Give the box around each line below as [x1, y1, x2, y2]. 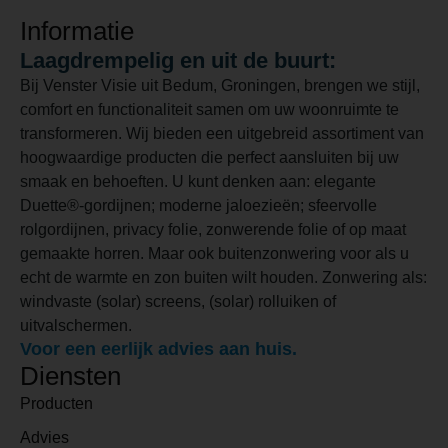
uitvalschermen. [20, 316, 140, 334]
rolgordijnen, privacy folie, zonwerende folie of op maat [20, 220, 406, 238]
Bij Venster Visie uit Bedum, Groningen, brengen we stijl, [20, 76, 420, 94]
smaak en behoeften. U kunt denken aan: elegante [20, 172, 376, 190]
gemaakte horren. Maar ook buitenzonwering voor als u [20, 244, 409, 262]
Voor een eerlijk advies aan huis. [20, 338, 297, 359]
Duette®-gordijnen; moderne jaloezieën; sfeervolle [20, 196, 377, 214]
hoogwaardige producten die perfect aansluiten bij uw [20, 148, 399, 166]
